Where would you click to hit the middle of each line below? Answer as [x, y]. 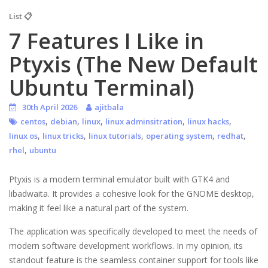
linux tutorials [115, 136]
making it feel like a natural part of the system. [99, 208]
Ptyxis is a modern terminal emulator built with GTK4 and [119, 179]
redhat [230, 136]
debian [64, 122]
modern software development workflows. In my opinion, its [126, 246]
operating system [179, 136]
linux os [23, 136]
